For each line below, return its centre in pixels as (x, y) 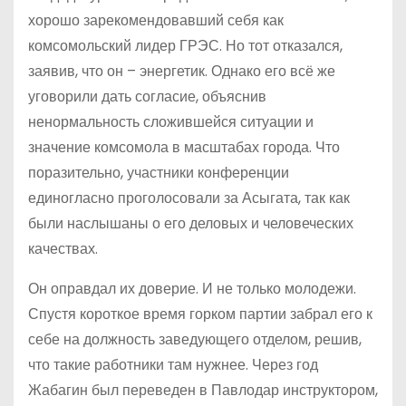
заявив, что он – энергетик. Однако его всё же (182, 71)
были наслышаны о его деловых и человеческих (191, 223)
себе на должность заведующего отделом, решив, (195, 339)
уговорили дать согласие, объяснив (147, 96)
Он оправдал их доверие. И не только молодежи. (192, 288)
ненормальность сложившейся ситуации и (171, 121)
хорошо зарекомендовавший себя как (156, 20)
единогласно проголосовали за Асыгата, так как (189, 198)
